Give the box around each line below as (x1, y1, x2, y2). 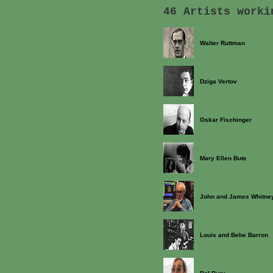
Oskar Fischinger (200, 116, 252, 123)
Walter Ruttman (200, 40, 245, 46)
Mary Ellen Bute (200, 155, 247, 161)
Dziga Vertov (200, 78, 237, 85)
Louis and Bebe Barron (200, 232, 268, 238)
